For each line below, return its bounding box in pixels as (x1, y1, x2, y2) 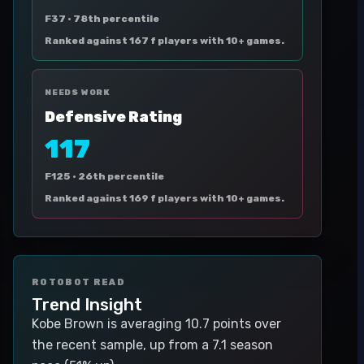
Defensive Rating (45, 108, 182, 126)
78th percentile (73, 13, 159, 24)
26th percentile (78, 171, 164, 182)
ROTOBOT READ (32, 277, 125, 288)
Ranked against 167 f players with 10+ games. (45, 35, 284, 46)
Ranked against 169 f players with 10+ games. (45, 193, 284, 204)
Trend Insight (32, 294, 142, 314)
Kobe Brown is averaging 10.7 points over (32, 316, 281, 331)
